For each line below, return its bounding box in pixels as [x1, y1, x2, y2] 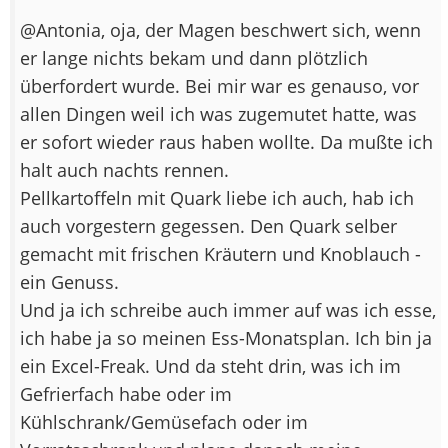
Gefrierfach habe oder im [20, 381, 232, 406]
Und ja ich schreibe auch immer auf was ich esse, [20, 297, 436, 322]
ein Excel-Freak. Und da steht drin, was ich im [20, 353, 401, 378]
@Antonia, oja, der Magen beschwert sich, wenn [20, 17, 421, 42]
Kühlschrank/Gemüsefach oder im [20, 409, 308, 434]
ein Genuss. [20, 269, 119, 294]
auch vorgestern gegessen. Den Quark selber [20, 213, 397, 238]
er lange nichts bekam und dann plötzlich [20, 45, 368, 70]
